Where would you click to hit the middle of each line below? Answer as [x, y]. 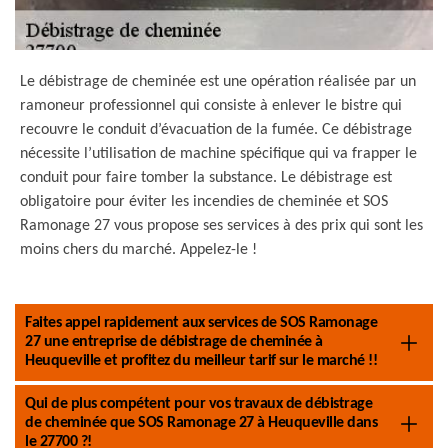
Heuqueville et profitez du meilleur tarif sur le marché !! [201, 361]
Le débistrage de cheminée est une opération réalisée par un [218, 82]
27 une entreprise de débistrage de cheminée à [174, 342]
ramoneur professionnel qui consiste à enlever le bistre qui [211, 106]
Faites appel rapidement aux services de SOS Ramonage [201, 323]
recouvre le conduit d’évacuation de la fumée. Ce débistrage [216, 130]
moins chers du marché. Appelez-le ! [138, 250]
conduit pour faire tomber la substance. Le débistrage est [206, 178]
